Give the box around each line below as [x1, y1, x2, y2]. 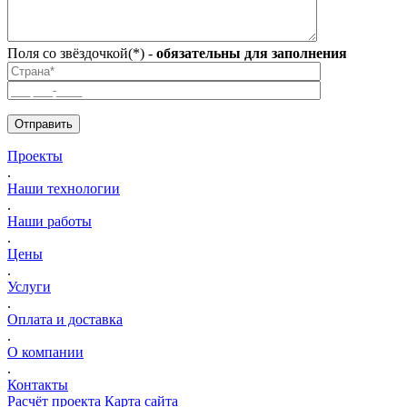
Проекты [7, 147, 63, 164]
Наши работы [7, 213, 92, 229]
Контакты [7, 376, 68, 392]
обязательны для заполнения [156, 45, 347, 61]
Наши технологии [7, 180, 120, 196]
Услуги [7, 278, 51, 294]
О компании [7, 343, 84, 360]
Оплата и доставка [7, 311, 123, 327]
